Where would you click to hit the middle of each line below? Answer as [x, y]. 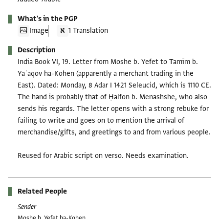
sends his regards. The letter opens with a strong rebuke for [113, 109]
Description [37, 50]
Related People [42, 191]
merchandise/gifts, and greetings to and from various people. [114, 132]
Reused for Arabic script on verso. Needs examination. [103, 155]
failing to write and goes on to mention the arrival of [101, 120]
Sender [27, 207]
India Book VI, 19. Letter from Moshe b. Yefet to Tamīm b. [108, 62]
